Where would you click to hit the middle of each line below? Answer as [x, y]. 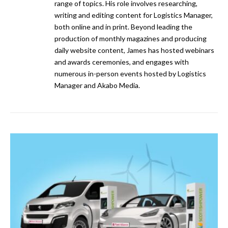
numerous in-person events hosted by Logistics [130, 74]
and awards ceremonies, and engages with [122, 62]
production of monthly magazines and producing [131, 38]
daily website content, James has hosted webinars [134, 50]
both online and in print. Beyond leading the [123, 27]
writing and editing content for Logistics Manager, [134, 15]
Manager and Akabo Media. [97, 85]
